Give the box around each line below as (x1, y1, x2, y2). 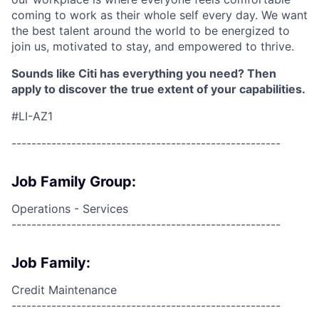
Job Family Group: (11, 173, 136, 190)
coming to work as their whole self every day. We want (11, 8, 308, 22)
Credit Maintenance (11, 283, 117, 297)
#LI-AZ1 (11, 109, 53, 123)
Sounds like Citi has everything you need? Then (11, 66, 276, 80)
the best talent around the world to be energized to (11, 23, 290, 38)
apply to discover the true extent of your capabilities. (11, 82, 305, 96)
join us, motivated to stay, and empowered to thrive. (11, 39, 294, 53)
